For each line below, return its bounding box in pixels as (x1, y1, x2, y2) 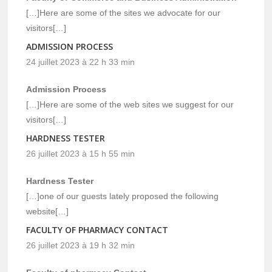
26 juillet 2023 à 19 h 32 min (26, 240, 135, 250)
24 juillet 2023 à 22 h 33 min (26, 56, 135, 67)
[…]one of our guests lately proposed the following (26, 191, 219, 201)
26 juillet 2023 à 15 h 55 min (26, 148, 135, 158)
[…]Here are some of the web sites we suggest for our (26, 99, 234, 109)
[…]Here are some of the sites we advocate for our (26, 7, 221, 18)
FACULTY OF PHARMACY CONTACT (26, 223, 169, 236)
